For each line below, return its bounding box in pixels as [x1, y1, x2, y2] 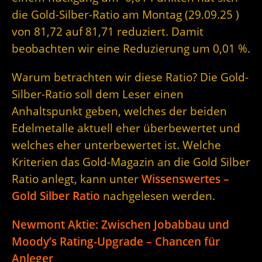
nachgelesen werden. [100, 188, 215, 203]
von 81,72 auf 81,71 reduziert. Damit [12, 23, 204, 39]
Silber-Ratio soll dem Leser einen [12, 86, 184, 101]
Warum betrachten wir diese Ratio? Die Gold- [12, 69, 249, 84]
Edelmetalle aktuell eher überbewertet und [12, 120, 240, 135]
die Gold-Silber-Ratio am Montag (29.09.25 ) [12, 6, 239, 22]
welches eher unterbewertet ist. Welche [12, 137, 221, 152]
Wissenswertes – [142, 171, 229, 186]
